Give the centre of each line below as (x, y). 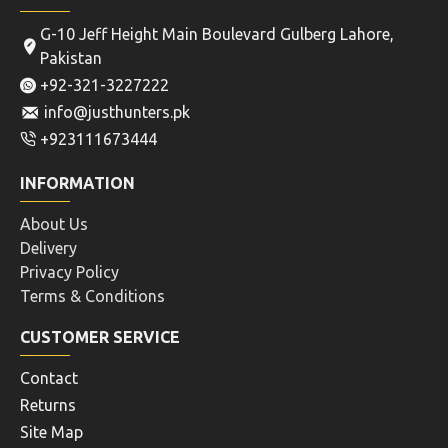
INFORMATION (77, 183)
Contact (49, 378)
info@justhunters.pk (115, 112)
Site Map (51, 432)
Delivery (48, 248)
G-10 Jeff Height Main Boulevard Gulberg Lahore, (217, 34)
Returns (48, 405)
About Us (54, 224)
